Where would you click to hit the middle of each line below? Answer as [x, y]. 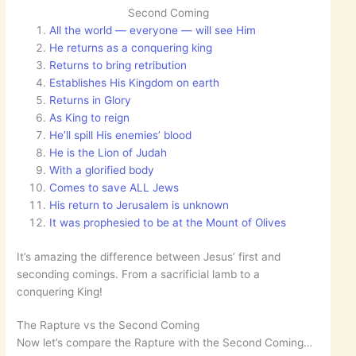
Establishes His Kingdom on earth [135, 83]
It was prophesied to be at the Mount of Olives [168, 223]
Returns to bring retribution [118, 66]
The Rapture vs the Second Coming [108, 325]
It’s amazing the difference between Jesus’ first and [149, 256]
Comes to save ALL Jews [114, 188]
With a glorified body [102, 170]
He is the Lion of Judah [108, 153]
